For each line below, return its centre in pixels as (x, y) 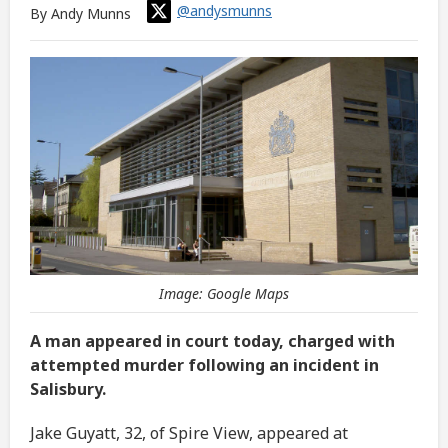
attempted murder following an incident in (204, 365)
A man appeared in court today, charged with (212, 341)
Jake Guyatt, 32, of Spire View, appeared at (189, 433)
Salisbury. (68, 389)
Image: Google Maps (224, 294)
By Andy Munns (82, 13)
